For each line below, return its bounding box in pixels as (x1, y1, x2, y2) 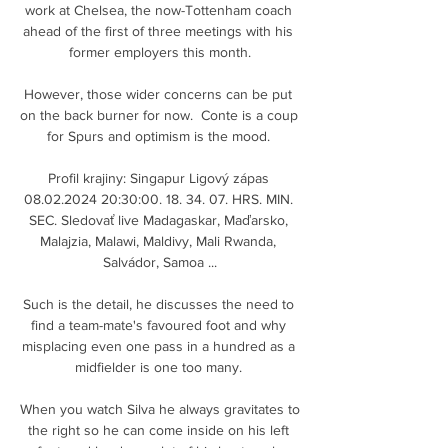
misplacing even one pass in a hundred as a (21, 337, 295, 354)
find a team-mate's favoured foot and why (30, 316, 286, 333)
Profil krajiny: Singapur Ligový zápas (47, 169, 269, 186)
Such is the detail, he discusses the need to (22, 295, 294, 312)
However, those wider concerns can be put (24, 85, 292, 102)
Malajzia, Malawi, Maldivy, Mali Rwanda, (40, 232, 276, 249)
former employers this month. (69, 43, 251, 60)
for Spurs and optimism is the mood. (46, 127, 274, 144)
